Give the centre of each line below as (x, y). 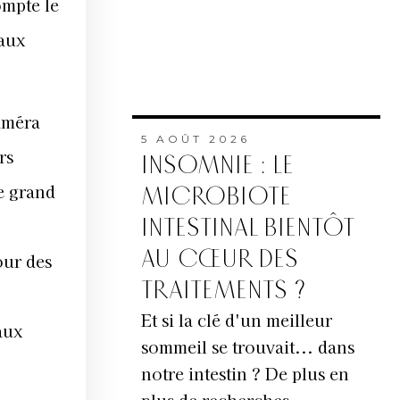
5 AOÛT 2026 (195, 139)
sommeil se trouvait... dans (247, 347)
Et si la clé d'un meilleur (236, 320)
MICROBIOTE (216, 197)
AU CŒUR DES (219, 260)
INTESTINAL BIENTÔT (246, 229)
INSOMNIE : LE (217, 166)
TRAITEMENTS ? (223, 291)
